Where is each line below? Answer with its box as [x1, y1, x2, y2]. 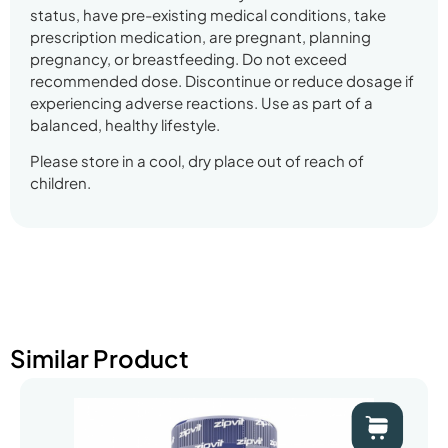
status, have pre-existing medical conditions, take [30, 4, 386, 24]
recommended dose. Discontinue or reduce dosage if [30, 70, 414, 90]
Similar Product [10, 343, 189, 374]
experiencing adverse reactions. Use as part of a [30, 92, 373, 112]
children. [30, 173, 91, 193]
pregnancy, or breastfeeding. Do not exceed [30, 48, 347, 68]
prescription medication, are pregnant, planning [30, 26, 371, 46]
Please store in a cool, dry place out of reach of [30, 151, 364, 171]
